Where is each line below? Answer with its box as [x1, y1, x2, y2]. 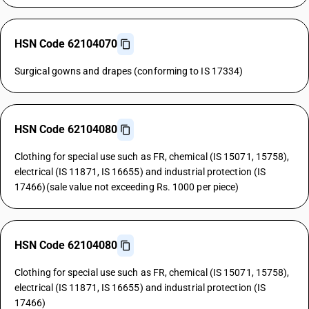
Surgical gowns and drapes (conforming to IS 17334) [14, 66, 243, 77]
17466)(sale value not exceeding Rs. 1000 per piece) [14, 181, 239, 192]
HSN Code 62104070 [14, 37, 117, 50]
